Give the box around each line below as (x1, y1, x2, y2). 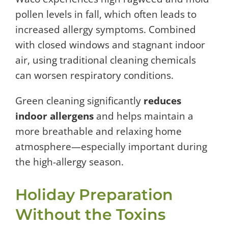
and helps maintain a (94, 109, 193, 123)
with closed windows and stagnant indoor (15, 38, 205, 51)
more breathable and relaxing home (15, 124, 182, 138)
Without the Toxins (15, 205, 165, 224)
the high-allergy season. (15, 155, 124, 168)
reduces (144, 94, 181, 107)
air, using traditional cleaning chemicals (15, 53, 196, 67)
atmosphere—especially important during (15, 139, 207, 153)
